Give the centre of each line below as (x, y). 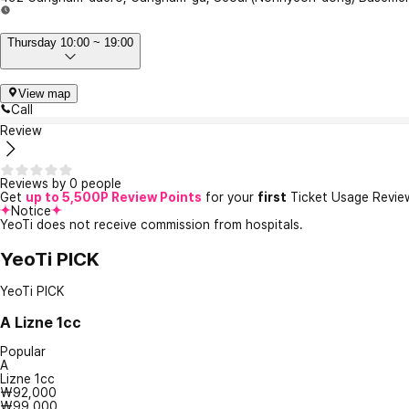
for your (230, 198)
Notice (31, 211)
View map (44, 94)
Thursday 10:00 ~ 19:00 (70, 43)
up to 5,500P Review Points (114, 198)
